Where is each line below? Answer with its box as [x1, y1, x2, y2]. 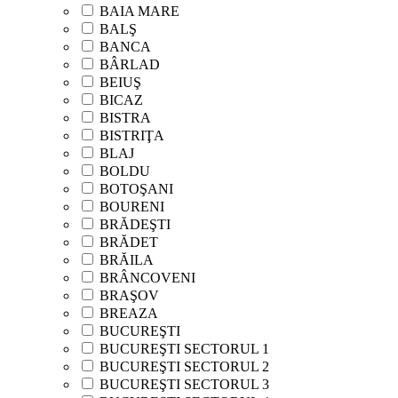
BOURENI [99, 198, 164, 214]
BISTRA [99, 109, 151, 125]
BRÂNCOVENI [99, 269, 195, 285]
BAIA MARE [99, 3, 179, 19]
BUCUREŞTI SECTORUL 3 [99, 376, 269, 392]
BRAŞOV [99, 287, 159, 303]
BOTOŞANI [99, 180, 173, 196]
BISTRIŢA [99, 127, 164, 143]
